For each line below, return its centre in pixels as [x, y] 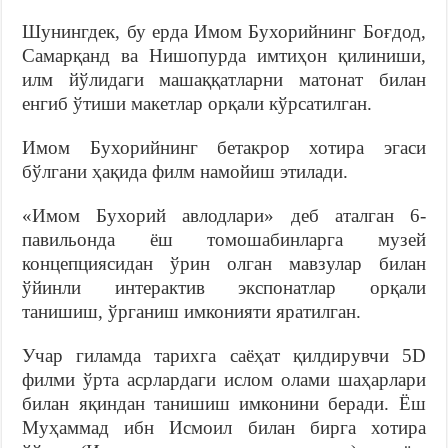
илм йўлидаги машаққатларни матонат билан [224, 79]
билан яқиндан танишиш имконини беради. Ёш [224, 403]
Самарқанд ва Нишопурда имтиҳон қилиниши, [224, 55]
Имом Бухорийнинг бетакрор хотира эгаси [224, 147]
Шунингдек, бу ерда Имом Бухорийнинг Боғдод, [224, 31]
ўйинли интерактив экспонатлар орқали [224, 287]
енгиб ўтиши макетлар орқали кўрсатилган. [197, 103]
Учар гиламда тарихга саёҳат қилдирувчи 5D [224, 355]
